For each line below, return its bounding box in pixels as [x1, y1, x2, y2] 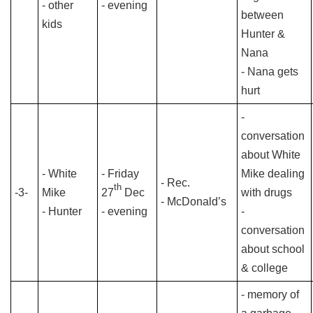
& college [241, 262, 288, 274]
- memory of [241, 289, 299, 300]
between [241, 9, 284, 21]
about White [241, 149, 300, 161]
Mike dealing [241, 168, 305, 180]
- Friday [101, 168, 139, 180]
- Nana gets [241, 66, 298, 78]
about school [241, 243, 305, 255]
